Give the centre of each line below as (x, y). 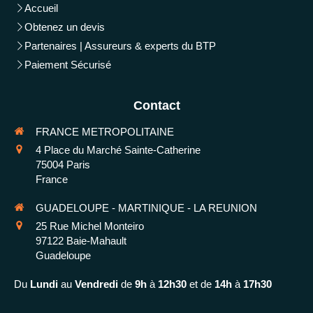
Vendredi (96, 284)
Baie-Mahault (96, 241)
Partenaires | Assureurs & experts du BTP (120, 46)
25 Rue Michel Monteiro (90, 226)
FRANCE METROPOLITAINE (105, 132)
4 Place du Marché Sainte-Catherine (118, 150)
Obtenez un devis (65, 27)
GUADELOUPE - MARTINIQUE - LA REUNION (146, 208)
